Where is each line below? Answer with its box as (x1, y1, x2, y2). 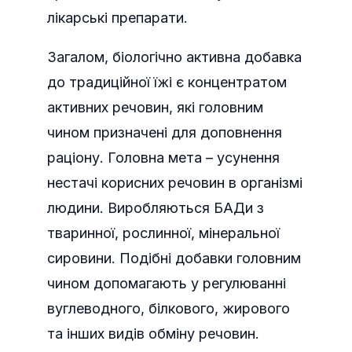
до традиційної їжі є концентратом (47, 74, 287, 90)
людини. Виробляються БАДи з (47, 200, 264, 216)
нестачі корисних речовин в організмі (47, 174, 302, 191)
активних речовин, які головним (47, 99, 263, 115)
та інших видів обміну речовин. (47, 325, 259, 342)
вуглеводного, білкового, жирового (47, 300, 290, 317)
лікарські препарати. (47, 9, 188, 26)
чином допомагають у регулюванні (47, 275, 286, 291)
